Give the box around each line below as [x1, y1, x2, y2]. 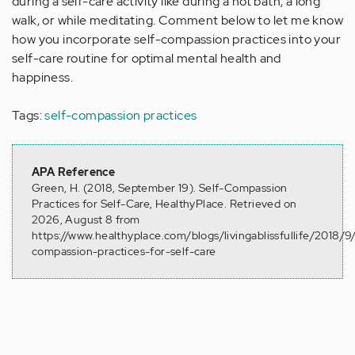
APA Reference [32, 165, 116, 180]
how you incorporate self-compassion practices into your [12, 31, 341, 48]
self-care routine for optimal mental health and [12, 50, 281, 67]
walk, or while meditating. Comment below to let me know [12, 12, 343, 29]
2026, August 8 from [32, 212, 140, 227]
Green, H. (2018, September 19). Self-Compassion [32, 181, 288, 196]
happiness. [12, 69, 74, 86]
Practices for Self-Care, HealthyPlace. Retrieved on [32, 197, 297, 212]
